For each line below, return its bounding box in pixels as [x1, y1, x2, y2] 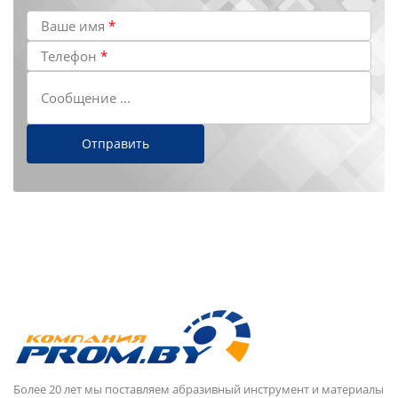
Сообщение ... [41, 88, 131, 107]
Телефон [41, 46, 100, 65]
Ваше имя [41, 16, 108, 35]
